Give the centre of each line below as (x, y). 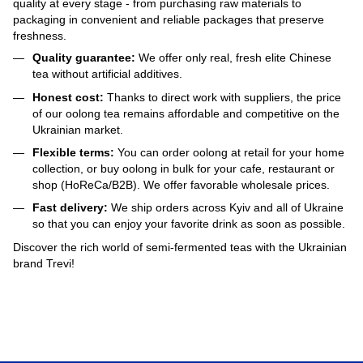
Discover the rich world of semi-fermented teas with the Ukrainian (180, 247)
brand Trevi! (44, 263)
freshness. (40, 36)
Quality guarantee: (84, 58)
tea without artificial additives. (107, 74)
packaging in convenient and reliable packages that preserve (169, 20)
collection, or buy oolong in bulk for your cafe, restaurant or (184, 168)
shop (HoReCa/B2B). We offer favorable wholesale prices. (181, 184)
